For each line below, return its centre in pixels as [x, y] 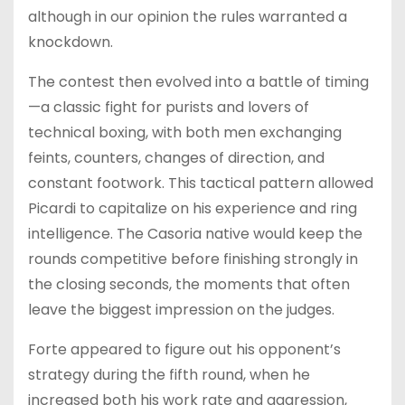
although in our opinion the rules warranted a [188, 16]
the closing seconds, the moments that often [189, 284]
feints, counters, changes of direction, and [176, 157]
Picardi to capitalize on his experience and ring [193, 208]
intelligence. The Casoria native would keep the [195, 233]
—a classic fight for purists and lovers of [169, 107]
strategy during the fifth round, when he [169, 374]
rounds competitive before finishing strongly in [193, 259]
